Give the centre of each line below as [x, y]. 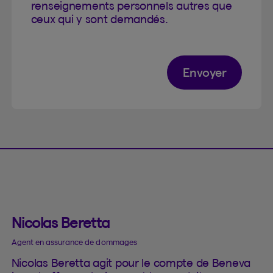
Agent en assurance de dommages [74, 242]
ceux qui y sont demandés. [99, 19]
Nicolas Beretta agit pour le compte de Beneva [131, 263]
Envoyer [204, 72]
